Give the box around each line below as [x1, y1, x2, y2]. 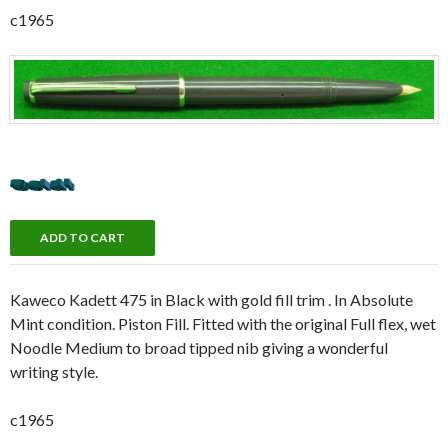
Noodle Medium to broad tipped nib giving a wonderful [10, 337, 388, 357]
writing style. [10, 361, 98, 381]
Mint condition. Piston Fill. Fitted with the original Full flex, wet [10, 313, 436, 333]
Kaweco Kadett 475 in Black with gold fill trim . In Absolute [10, 289, 413, 309]
